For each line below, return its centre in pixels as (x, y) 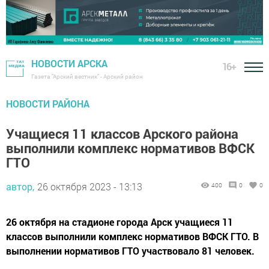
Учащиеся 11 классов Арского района (122, 133)
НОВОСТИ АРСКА (69, 63)
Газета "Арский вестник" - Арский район (87, 76)
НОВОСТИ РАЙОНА (48, 103)
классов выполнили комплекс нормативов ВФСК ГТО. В (132, 236)
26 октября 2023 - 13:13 (90, 186)
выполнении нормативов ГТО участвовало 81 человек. (130, 250)
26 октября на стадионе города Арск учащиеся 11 (119, 222)
